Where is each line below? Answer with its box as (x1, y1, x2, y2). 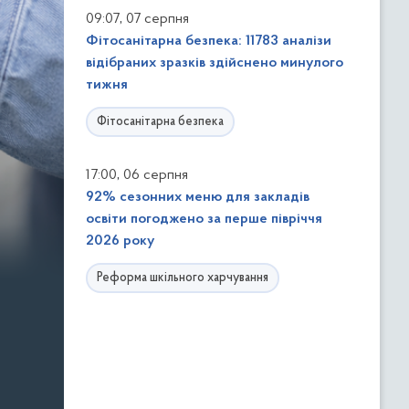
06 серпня (123, 168, 188, 183)
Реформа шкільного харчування (97, 271, 268, 285)
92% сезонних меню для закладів (86, 190, 309, 204)
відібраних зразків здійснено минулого (86, 56, 343, 70)
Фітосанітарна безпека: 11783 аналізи (86, 34, 331, 48)
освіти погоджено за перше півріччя (86, 212, 322, 226)
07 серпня (126, 12, 189, 26)
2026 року (86, 234, 154, 248)
